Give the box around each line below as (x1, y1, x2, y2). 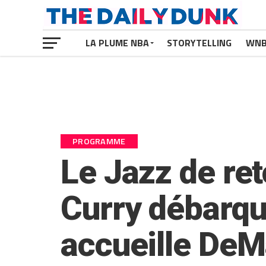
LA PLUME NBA (85, 36, 149, 50)
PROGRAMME (72, 135, 126, 148)
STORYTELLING (167, 36, 232, 50)
